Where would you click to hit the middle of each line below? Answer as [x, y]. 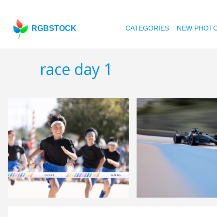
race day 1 [76, 69]
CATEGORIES [147, 28]
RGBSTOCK [54, 28]
